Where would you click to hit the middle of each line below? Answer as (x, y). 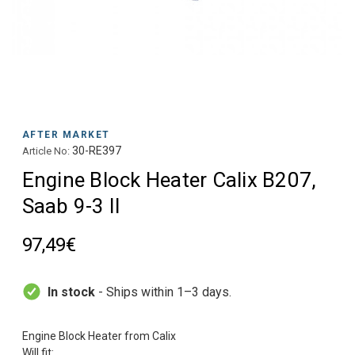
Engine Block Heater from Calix (99, 336)
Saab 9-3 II (71, 206)
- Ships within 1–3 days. (163, 292)
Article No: (46, 151)
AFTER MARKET (66, 135)
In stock (71, 292)
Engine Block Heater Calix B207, (169, 180)
